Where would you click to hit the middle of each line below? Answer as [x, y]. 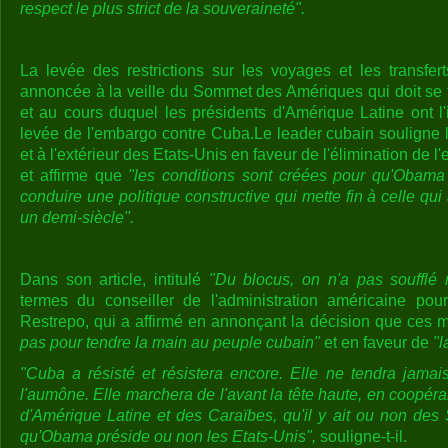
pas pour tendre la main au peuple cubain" [170, 342]
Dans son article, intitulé [114, 279]
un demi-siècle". [77, 217]
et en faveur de [376, 342]
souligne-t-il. [361, 436]
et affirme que [74, 175]
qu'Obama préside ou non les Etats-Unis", [168, 436]
